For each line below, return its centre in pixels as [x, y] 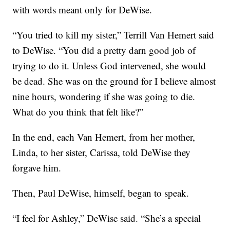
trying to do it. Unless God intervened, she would [109, 66]
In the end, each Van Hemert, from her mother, [104, 137]
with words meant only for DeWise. [82, 10]
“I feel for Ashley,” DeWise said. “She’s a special [107, 218]
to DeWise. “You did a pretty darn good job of [104, 50]
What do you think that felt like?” [78, 112]
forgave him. [37, 168]
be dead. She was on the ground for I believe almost [114, 81]
